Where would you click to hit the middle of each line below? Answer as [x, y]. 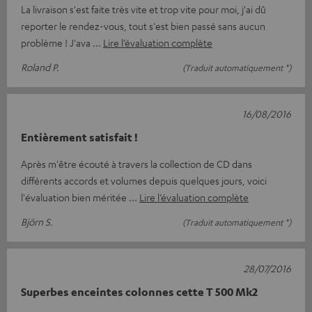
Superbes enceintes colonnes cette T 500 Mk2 [139, 292]
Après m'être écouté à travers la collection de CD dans [136, 164]
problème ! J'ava [57, 42]
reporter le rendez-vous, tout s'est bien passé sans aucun [143, 26]
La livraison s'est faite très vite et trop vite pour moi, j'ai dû [143, 9]
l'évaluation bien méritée [75, 197]
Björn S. [37, 221]
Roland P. [40, 67]
